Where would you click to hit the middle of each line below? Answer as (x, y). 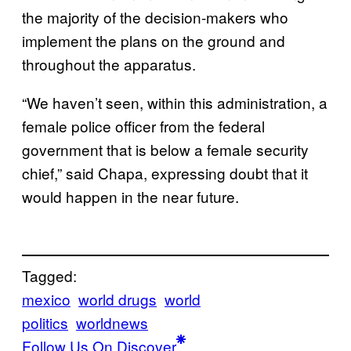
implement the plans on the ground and (154, 41)
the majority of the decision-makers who (155, 17)
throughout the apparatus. (109, 64)
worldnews (112, 322)
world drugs (118, 299)
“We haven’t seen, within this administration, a (175, 103)
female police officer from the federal (143, 126)
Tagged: (49, 275)
